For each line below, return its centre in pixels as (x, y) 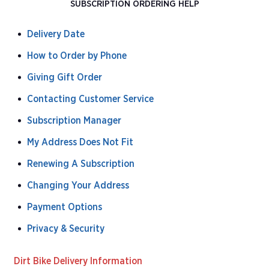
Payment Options (65, 207)
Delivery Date (56, 34)
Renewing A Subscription (81, 164)
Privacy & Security (66, 228)
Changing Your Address (78, 185)
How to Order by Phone (77, 56)
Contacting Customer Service (90, 99)
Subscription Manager (74, 120)
